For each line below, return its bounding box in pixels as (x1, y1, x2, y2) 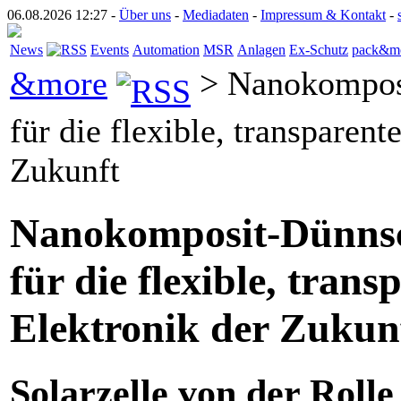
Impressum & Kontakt (260, 7, 386, 22)
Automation (132, 42, 200, 57)
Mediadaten (183, 7, 249, 22)
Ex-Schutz (289, 42, 348, 57)
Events (90, 42, 129, 57)
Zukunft (10, 151, 120, 190)
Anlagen (237, 42, 286, 57)
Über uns (119, 7, 171, 22)
